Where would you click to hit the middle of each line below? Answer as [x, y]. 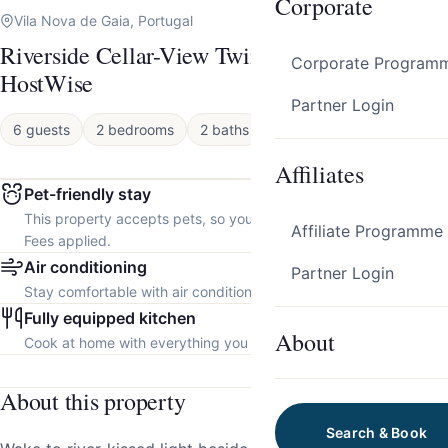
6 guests [41, 130]
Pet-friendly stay [87, 194]
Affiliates [319, 174]
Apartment [309, 130]
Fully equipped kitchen [110, 318]
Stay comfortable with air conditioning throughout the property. [231, 292]
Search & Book [376, 432]
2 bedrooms [135, 130]
